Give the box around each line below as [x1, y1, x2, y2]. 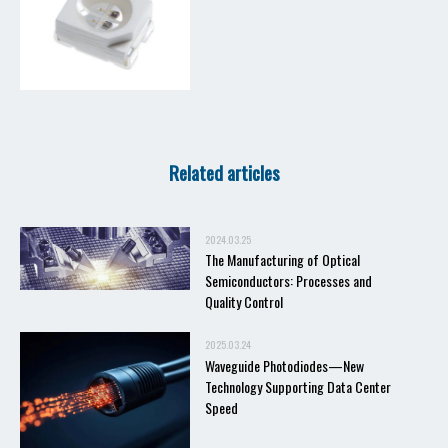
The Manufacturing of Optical [205, 249, 360, 271]
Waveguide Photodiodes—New [205, 354, 364, 376]
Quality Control [205, 291, 283, 313]
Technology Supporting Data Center [205, 375, 391, 397]
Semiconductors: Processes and [205, 270, 372, 292]
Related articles [168, 157, 280, 186]
